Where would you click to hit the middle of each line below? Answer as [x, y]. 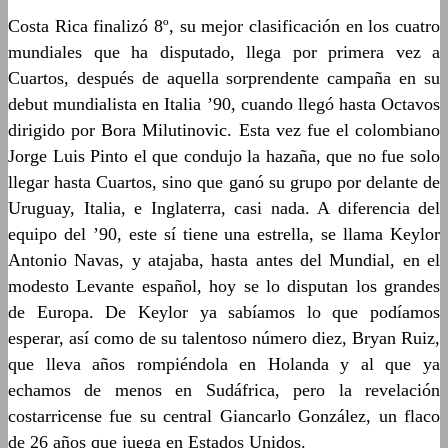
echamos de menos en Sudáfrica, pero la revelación [224, 390]
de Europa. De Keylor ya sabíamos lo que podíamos [224, 312]
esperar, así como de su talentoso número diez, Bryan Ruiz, [224, 338]
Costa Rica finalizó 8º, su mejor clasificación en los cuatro [224, 26]
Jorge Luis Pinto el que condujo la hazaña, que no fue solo [224, 156]
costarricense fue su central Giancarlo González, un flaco [224, 416]
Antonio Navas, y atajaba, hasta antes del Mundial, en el [224, 260]
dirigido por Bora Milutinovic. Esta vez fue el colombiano [224, 130]
